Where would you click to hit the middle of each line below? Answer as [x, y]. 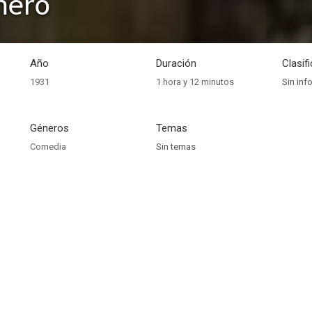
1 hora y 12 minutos [195, 82]
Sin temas [176, 147]
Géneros [49, 128]
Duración [176, 63]
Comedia [48, 147]
